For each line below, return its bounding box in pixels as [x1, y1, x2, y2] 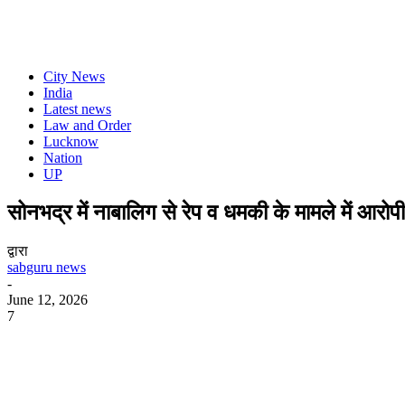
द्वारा [7, 242, 28, 259]
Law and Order [43, 118, 131, 133]
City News [43, 69, 105, 84]
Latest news [43, 101, 111, 117]
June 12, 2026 [7, 291, 88, 307]
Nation [43, 150, 82, 165]
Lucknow [43, 134, 99, 149]
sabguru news [7, 259, 86, 275]
